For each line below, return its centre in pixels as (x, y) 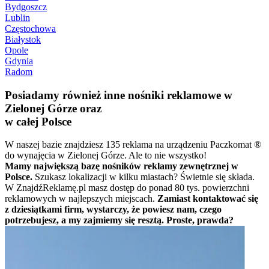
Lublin (17, 17)
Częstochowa (30, 28)
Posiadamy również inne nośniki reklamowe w (119, 95)
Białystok (23, 39)
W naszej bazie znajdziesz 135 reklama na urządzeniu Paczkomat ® (133, 145)
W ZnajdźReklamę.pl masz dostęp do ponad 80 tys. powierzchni (127, 188)
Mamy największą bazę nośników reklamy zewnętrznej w (122, 166)
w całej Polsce (38, 121)
